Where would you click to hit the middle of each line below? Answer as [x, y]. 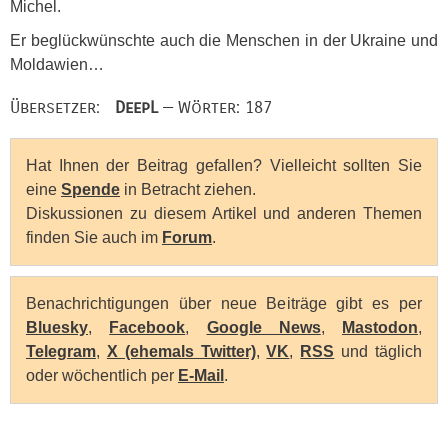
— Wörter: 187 [215, 107]
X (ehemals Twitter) [181, 351]
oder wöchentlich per [102, 375]
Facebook [147, 327]
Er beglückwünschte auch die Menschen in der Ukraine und [224, 40]
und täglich [378, 351]
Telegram [61, 351]
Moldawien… [57, 64]
